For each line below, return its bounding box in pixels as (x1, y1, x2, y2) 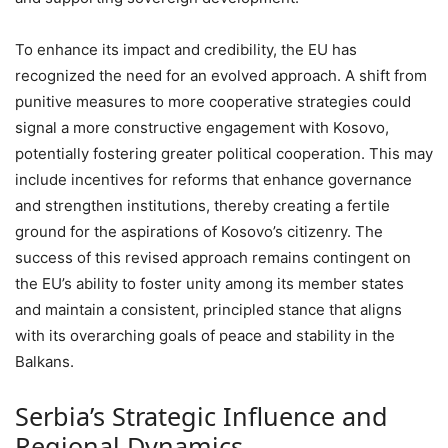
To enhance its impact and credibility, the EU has (15, 39, 357, 59)
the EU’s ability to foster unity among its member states (15, 273, 404, 293)
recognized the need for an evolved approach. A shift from (15, 65, 427, 85)
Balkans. (15, 351, 74, 371)
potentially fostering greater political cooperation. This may (15, 143, 433, 163)
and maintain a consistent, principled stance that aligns (15, 299, 402, 319)
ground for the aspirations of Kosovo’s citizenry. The (15, 221, 383, 241)
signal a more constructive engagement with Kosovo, (15, 117, 389, 137)
